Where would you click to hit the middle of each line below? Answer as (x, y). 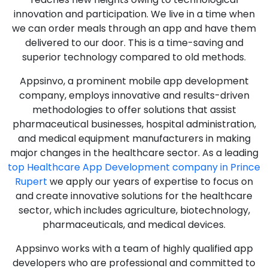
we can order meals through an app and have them (134, 28)
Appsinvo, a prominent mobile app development (134, 81)
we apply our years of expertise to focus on (150, 181)
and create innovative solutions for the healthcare (134, 196)
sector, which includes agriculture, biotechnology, (134, 210)
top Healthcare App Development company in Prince (134, 167)
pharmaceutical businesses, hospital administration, (134, 124)
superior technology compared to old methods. (134, 57)
